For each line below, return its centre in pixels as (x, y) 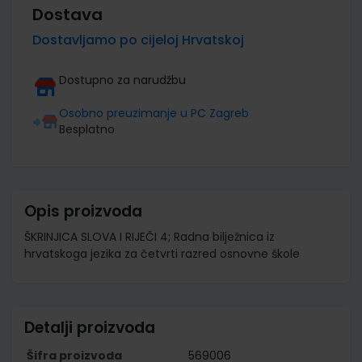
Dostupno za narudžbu (122, 80)
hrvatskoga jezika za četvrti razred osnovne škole (162, 253)
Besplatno (87, 129)
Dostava (67, 14)
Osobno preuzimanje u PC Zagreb (154, 113)
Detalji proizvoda (90, 327)
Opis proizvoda (83, 211)
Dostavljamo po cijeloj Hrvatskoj (138, 40)
